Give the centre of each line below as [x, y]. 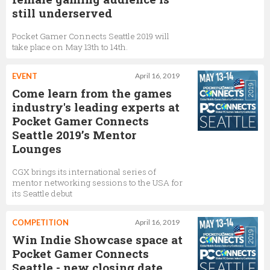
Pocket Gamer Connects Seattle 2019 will [91, 36]
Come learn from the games [92, 93]
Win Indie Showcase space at [97, 240]
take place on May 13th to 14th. [70, 47]
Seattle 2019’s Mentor [74, 135]
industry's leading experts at [96, 107]
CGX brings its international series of [84, 172]
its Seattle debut [42, 193]
